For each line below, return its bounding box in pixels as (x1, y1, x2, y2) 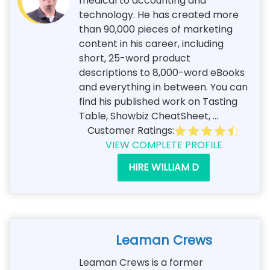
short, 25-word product (79, 51, 190, 65)
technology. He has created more (79, 7, 239, 22)
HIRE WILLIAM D (128, 160, 199, 174)
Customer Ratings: (87, 123, 174, 137)
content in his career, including (79, 36, 224, 51)
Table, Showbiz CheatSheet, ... (79, 108, 218, 123)
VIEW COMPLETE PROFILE (105, 137, 222, 152)
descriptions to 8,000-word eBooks (79, 65, 245, 80)
